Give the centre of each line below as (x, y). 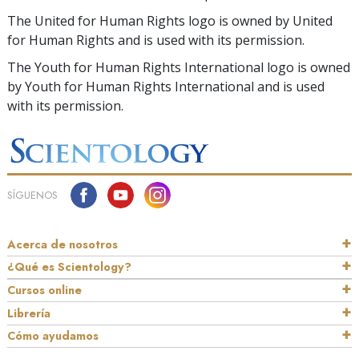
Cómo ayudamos (53, 336)
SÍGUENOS (32, 196)
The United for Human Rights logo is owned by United (170, 21)
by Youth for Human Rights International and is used (166, 87)
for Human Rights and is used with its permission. (156, 40)
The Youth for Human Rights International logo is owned (179, 67)
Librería (29, 314)
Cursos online (44, 290)
